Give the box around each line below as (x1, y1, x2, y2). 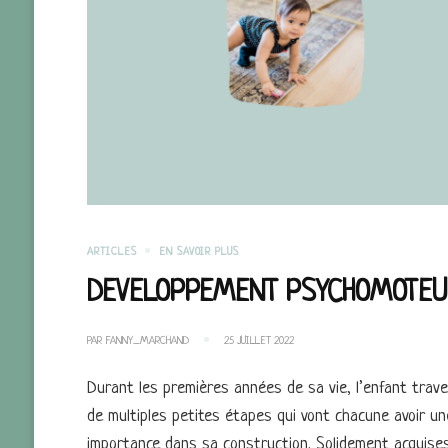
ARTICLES (87, 245, 138, 258)
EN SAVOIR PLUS (159, 245, 240, 258)
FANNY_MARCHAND (105, 334, 190, 347)
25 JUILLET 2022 (224, 334, 295, 347)
